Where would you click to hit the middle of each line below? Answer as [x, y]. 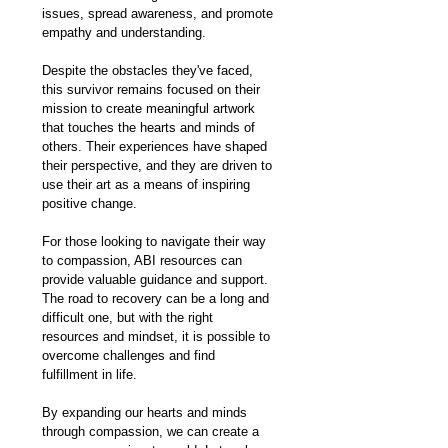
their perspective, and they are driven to [159, 165]
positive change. [89, 203]
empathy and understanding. [124, 32]
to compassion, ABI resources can [144, 260]
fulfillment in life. [89, 374]
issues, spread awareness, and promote [159, 13]
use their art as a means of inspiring [148, 184]
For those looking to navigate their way [156, 241]
